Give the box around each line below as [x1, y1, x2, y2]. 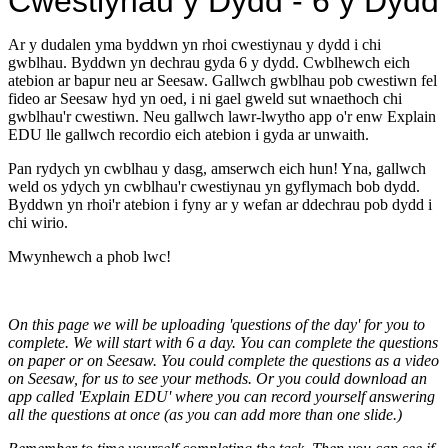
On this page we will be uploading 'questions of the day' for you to [8, 316, 425, 334]
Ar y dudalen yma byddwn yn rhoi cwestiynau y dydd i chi [8, 36, 381, 54]
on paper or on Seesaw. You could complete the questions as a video [8, 352, 439, 370]
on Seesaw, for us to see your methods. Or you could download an [8, 370, 427, 388]
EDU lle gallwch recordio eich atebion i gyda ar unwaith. [8, 126, 373, 144]
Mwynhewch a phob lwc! [8, 248, 171, 266]
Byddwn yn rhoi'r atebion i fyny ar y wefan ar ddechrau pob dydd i [8, 196, 432, 214]
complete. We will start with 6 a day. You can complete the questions [8, 334, 438, 352]
